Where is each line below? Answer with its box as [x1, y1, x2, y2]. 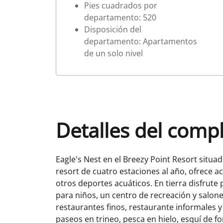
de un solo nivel [84, 47, 143, 59]
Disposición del [84, 23, 141, 35]
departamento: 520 [84, 11, 156, 23]
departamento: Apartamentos [84, 35, 197, 47]
